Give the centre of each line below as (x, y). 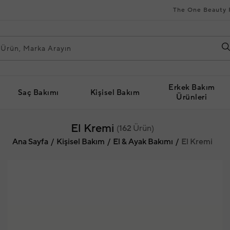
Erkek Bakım (192, 88)
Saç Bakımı (38, 92)
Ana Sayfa (30, 142)
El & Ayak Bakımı (143, 142)
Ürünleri (192, 97)
